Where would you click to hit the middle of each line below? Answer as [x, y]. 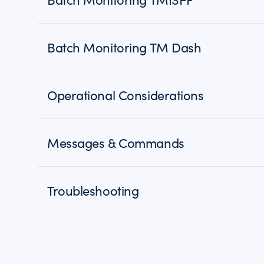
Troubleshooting [93, 190]
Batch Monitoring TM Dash [124, 47]
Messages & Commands [116, 143]
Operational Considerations [126, 95]
